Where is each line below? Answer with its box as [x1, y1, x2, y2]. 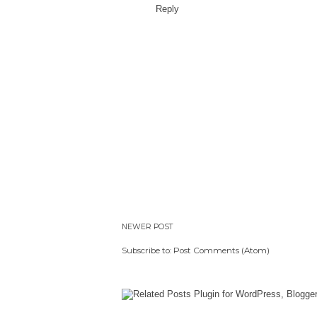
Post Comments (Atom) [173, 245, 270, 255]
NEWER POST [122, 222, 173, 232]
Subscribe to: [122, 245, 173, 255]
